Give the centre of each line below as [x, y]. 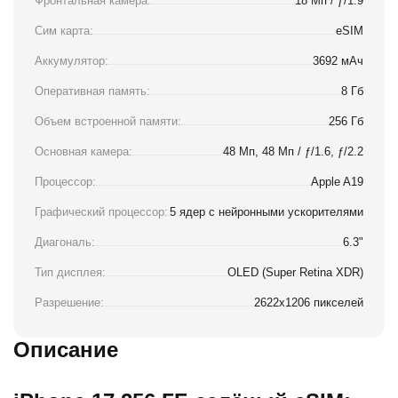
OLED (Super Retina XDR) [295, 272]
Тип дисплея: [70, 272]
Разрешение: [69, 302]
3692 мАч [338, 60]
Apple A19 [337, 181]
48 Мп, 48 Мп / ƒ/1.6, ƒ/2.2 [293, 151]
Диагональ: [65, 242]
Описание [66, 349]
